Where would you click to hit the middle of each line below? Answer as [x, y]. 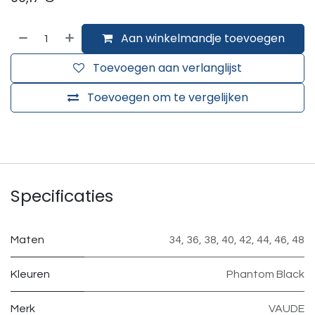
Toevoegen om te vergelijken [167, 97]
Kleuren [30, 274]
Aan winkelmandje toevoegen [201, 38]
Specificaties [62, 195]
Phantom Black [265, 274]
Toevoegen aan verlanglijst [167, 67]
